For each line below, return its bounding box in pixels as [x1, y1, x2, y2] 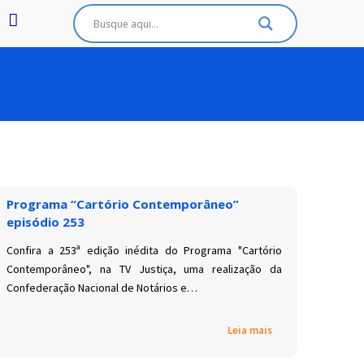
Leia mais [227, 323, 272, 338]
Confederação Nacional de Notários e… [6, 280, 198, 295]
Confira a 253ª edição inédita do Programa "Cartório [6, 243, 282, 258]
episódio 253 [6, 214, 85, 230]
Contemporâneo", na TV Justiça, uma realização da [6, 262, 282, 276]
